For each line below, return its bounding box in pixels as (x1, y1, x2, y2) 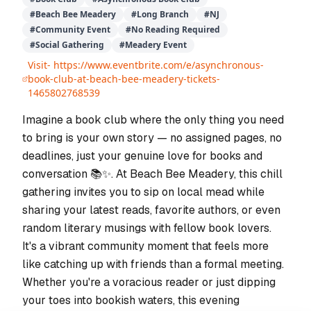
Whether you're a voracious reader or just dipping (22, 275, 276, 289)
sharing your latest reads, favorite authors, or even (22, 203, 280, 217)
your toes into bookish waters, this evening (22, 293, 239, 308)
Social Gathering (35, 39, 104, 51)
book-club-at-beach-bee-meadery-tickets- (28, 72, 221, 85)
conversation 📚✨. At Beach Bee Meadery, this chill (22, 167, 283, 181)
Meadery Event (125, 39, 187, 51)
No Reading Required (131, 24, 220, 35)
